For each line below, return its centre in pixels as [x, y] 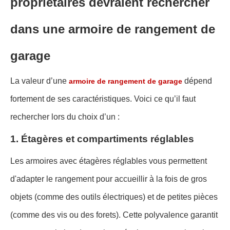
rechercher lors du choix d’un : [65, 117]
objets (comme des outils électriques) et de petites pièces [114, 197]
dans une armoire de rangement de [113, 29]
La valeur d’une [40, 81]
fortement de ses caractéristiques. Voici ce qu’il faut [103, 99]
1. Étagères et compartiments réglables [102, 139]
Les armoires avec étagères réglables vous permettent [109, 161]
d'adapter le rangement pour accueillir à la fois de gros [109, 179]
